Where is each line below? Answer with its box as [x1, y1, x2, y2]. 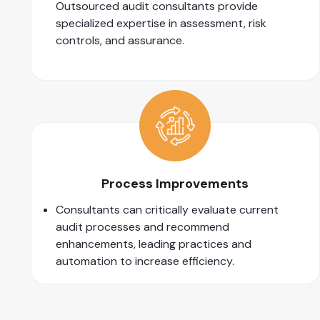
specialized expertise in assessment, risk [56, 16, 266, 31]
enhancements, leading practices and [56, 236, 251, 252]
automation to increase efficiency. [56, 254, 234, 269]
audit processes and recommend [56, 219, 229, 235]
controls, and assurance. [56, 33, 184, 49]
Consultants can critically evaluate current [56, 202, 279, 218]
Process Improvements [101, 175, 249, 193]
